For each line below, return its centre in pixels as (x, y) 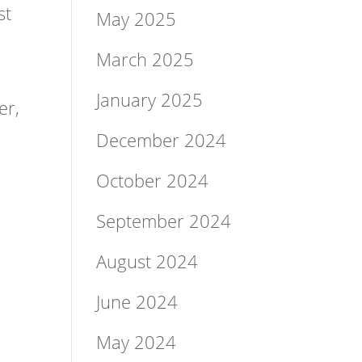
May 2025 (137, 18)
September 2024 (164, 220)
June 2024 (137, 301)
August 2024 (147, 261)
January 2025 (150, 99)
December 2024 (162, 139)
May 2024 (137, 341)
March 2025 (145, 59)
